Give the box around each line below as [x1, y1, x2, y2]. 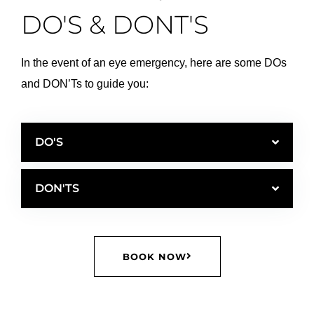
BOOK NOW [122, 250, 186, 262]
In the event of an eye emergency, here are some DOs [21, 56, 287, 69]
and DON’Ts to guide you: [21, 77, 149, 90]
